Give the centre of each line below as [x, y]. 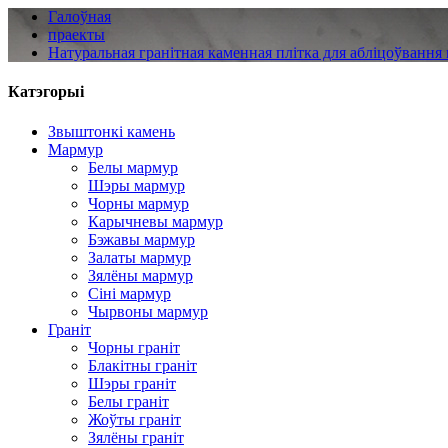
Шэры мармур [136, 185]
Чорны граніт [134, 347]
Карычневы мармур [155, 221]
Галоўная [79, 16]
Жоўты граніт [134, 419]
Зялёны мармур [140, 275]
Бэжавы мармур [141, 239]
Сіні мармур [129, 293]
